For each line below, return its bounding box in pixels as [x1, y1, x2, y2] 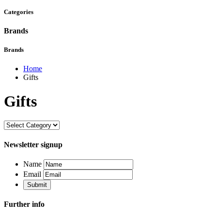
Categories [4, 8, 33, 15]
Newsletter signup [4, 140, 62, 149]
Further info [4, 200, 45, 209]
